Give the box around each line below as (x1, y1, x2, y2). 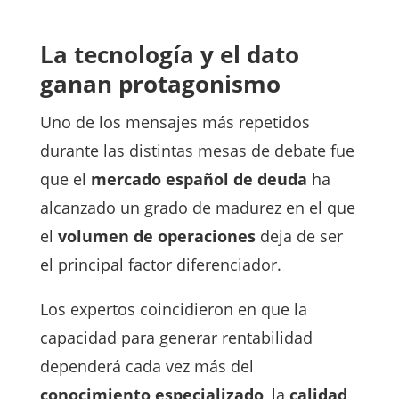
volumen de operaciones (57, 225, 256, 248)
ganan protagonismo (39, 68, 281, 101)
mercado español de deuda (90, 168, 307, 191)
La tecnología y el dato (39, 38, 299, 71)
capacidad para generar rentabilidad (39, 327, 313, 349)
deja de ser (255, 225, 343, 248)
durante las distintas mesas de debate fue (39, 140, 354, 162)
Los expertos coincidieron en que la (39, 298, 307, 321)
